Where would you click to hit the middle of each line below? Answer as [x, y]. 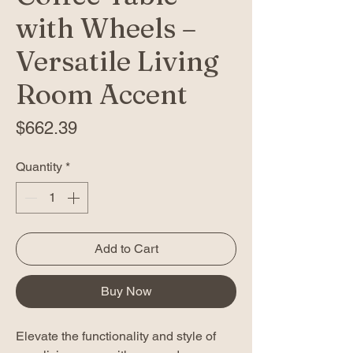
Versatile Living [117, 61]
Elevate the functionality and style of [116, 336]
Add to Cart [126, 248]
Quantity [39, 166]
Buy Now [126, 291]
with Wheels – [106, 28]
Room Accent [102, 94]
